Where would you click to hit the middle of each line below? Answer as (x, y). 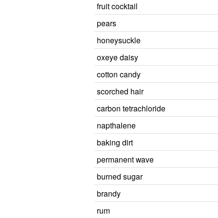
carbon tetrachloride (131, 108)
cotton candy (119, 74)
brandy (109, 193)
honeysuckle (119, 40)
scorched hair (120, 91)
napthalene (116, 125)
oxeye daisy (118, 57)
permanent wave (125, 159)
